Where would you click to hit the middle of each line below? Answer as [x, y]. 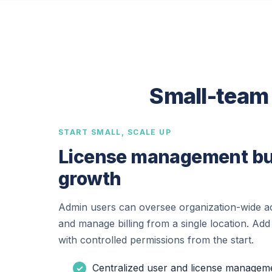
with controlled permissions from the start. [156, 240]
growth [90, 178]
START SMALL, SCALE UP [115, 132]
